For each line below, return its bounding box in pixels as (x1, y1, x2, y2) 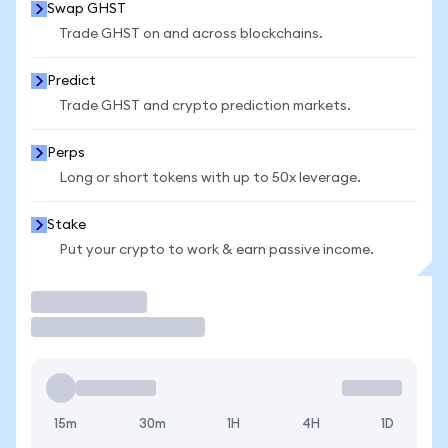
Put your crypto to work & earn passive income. (59, 243, 374, 257)
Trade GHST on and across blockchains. (59, 27, 323, 41)
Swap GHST (47, 2, 126, 16)
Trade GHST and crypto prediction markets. (59, 99, 351, 113)
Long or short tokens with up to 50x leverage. (59, 171, 361, 185)
